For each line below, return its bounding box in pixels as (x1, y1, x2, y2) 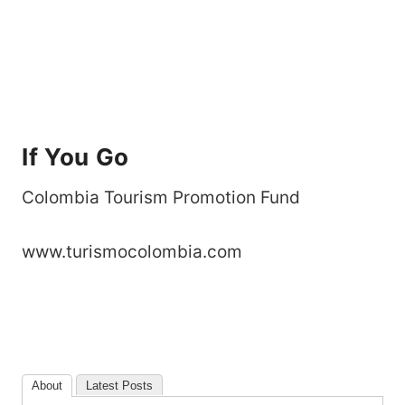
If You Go (22, 142, 129, 171)
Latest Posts (86, 378, 153, 392)
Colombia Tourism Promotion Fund (22, 186, 300, 208)
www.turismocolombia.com (22, 240, 242, 262)
